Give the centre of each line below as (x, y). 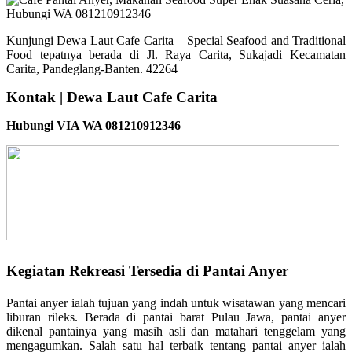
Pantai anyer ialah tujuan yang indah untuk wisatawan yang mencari (176, 302)
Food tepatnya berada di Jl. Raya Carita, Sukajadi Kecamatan (176, 54)
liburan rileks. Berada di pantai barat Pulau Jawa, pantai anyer (176, 317)
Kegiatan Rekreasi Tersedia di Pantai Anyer (147, 270)
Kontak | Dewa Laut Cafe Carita (112, 97)
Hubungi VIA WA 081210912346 (93, 125)
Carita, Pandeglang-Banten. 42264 (92, 68)
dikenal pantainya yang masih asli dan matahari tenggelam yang (176, 331)
